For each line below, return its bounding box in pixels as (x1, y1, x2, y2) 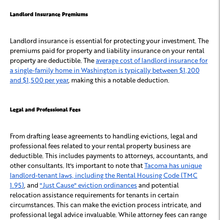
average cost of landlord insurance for (96, 56, 208, 65)
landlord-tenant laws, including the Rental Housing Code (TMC (10, 171, 197, 180)
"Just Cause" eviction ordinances (40, 181, 137, 190)
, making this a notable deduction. (68, 76, 169, 84)
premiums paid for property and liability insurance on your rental (10, 46, 204, 55)
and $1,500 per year (10, 76, 68, 84)
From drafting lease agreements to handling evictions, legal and (10, 132, 197, 140)
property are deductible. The (10, 56, 94, 65)
